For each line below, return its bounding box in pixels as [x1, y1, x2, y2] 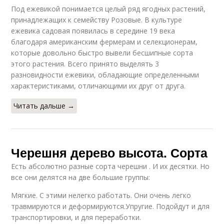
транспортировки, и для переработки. [11, 212, 141, 222]
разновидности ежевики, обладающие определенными [11, 69, 199, 79]
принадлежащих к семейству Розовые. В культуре [11, 14, 182, 24]
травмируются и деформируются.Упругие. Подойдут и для [11, 201, 210, 211]
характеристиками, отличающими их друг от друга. [11, 80, 186, 90]
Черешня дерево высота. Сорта [11, 143, 208, 161]
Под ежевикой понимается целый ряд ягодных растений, [11, 3, 206, 13]
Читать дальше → [13, 100, 75, 110]
